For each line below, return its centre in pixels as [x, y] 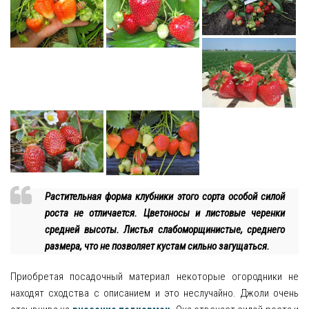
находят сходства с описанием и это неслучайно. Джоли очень [154, 293]
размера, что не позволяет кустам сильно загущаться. [157, 247]
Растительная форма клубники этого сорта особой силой [165, 197]
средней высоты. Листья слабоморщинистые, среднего [165, 230]
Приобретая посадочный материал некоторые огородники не [154, 277]
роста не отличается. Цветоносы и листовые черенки [165, 213]
